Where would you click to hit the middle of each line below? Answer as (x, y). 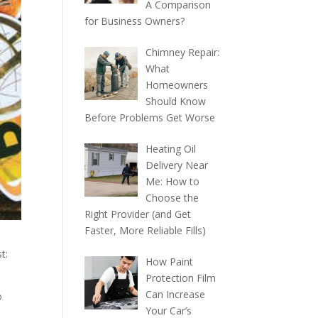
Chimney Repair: (182, 52)
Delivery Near (176, 165)
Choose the (172, 198)
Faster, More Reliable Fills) (146, 230)
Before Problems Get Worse (150, 117)
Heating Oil (170, 149)
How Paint (169, 262)
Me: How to (172, 181)
